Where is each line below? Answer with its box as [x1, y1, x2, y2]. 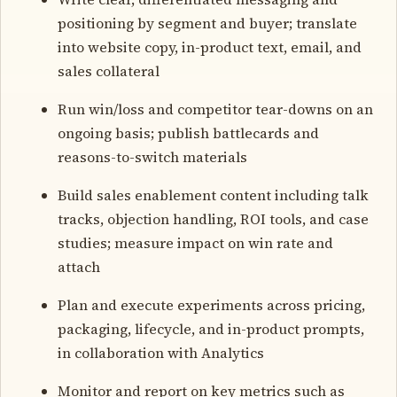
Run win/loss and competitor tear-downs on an [58, 98, 373, 119]
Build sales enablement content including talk [58, 184, 369, 205]
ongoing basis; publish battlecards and [58, 122, 319, 143]
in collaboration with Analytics [58, 342, 264, 362]
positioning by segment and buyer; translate [58, 12, 357, 33]
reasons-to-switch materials [58, 146, 247, 167]
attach [58, 256, 100, 276]
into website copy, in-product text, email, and [58, 36, 362, 57]
